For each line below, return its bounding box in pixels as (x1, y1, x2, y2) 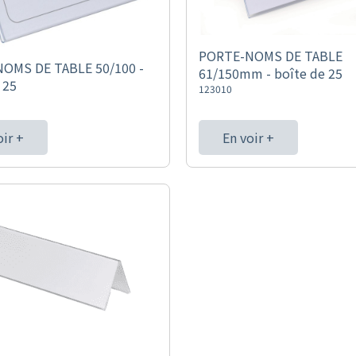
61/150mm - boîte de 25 (198, 63, 342, 83)
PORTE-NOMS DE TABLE (198, 45, 342, 65)
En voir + (222, 128, 274, 147)
